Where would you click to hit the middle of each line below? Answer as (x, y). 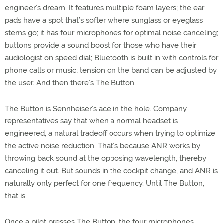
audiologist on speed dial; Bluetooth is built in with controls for (111, 58)
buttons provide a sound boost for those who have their (101, 45)
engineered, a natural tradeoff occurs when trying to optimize (110, 133)
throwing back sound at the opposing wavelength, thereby (106, 158)
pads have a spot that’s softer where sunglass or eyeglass (104, 20)
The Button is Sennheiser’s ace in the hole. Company (96, 109)
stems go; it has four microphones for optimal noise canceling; (111, 33)
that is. (16, 196)
